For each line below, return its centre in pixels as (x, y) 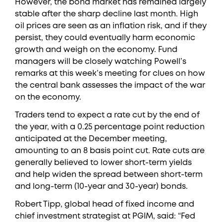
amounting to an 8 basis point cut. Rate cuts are (110, 151)
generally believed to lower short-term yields (103, 163)
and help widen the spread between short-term (109, 175)
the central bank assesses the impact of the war (110, 85)
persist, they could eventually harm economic (105, 38)
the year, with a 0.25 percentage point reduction (110, 127)
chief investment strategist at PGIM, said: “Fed (105, 216)
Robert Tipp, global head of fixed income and (105, 204)
